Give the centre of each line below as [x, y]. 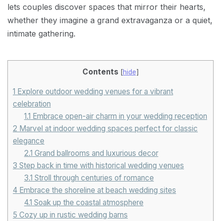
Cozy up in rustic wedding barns [73, 215]
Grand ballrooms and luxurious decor [95, 153]
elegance [29, 141]
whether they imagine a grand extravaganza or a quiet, [110, 20]
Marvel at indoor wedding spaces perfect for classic [108, 128]
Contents [100, 72]
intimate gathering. [41, 33]
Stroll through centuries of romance [93, 178]
